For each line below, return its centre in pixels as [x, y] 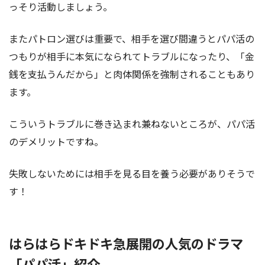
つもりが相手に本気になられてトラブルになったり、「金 [132, 56]
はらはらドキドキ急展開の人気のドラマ [126, 243]
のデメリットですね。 [56, 142]
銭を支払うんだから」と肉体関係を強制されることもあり [132, 74]
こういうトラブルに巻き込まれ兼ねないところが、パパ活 [132, 124]
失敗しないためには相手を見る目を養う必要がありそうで [132, 174]
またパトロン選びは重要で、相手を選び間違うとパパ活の [132, 39]
